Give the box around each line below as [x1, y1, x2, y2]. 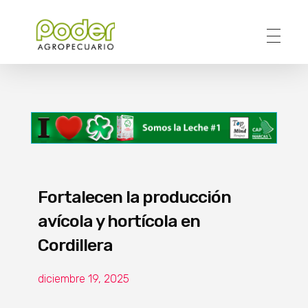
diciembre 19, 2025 [38, 272, 129, 285]
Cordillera [38, 234, 113, 255]
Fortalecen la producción [38, 186, 232, 207]
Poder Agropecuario [41, 49, 58, 68]
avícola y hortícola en [38, 210, 201, 231]
